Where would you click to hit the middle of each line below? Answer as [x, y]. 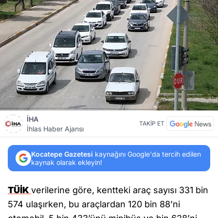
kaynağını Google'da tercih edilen [147, 154]
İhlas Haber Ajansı [55, 129]
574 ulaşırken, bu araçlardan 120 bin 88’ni [94, 204]
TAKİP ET [152, 123]
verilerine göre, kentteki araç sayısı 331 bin [120, 190]
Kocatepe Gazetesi [62, 154]
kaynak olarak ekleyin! [67, 162]
